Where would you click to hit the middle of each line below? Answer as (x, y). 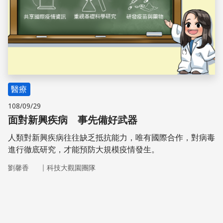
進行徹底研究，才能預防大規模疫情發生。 (84, 150)
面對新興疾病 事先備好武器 (73, 120)
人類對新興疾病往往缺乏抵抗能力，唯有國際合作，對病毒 (111, 138)
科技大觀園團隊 (71, 168)
